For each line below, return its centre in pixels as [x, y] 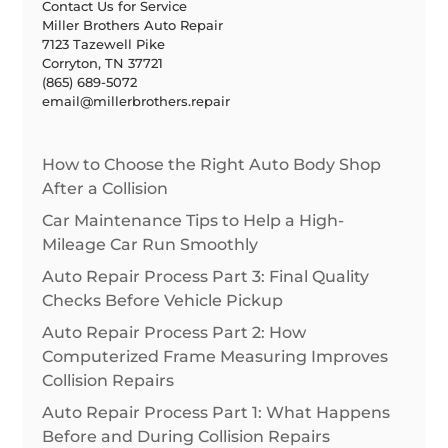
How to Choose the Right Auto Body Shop [212, 165]
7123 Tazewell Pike [104, 44]
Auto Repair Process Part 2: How [174, 333]
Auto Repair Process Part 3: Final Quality [206, 277]
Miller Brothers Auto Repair [133, 25]
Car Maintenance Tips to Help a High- [193, 221]
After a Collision [105, 189]
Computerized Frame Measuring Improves [215, 357]
